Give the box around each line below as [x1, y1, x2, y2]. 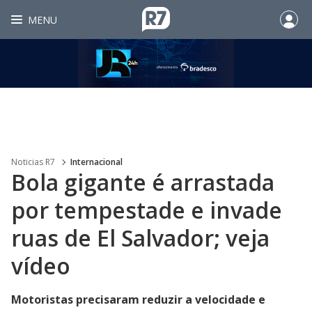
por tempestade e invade [11, 195, 282, 225]
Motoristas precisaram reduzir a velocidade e [11, 292, 265, 307]
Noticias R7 [11, 156, 55, 168]
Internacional [70, 156, 123, 168]
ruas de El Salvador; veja [11, 223, 270, 253]
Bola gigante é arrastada [11, 167, 274, 197]
